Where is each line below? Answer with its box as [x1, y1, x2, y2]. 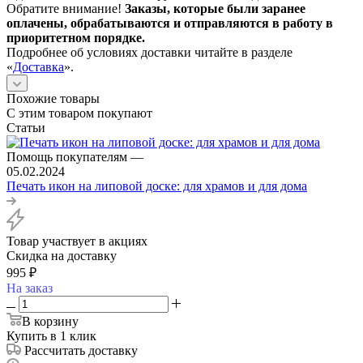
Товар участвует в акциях [6, 234, 147, 249]
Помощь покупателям [6, 150, 130, 164]
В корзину [22, 314, 79, 329]
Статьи [6, 121, 45, 135]
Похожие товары [6, 92, 100, 106]
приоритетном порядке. [6, 31, 145, 45]
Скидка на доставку [6, 249, 117, 263]
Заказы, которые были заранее [125, 2, 305, 16]
